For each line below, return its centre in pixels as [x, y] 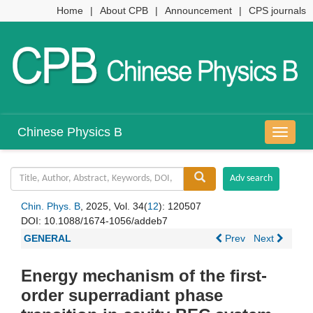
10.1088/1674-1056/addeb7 [106, 221]
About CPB [124, 10]
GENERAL [48, 239]
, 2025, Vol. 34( [114, 206]
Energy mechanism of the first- [144, 276]
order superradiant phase [122, 296]
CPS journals [277, 10]
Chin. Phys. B [51, 206]
